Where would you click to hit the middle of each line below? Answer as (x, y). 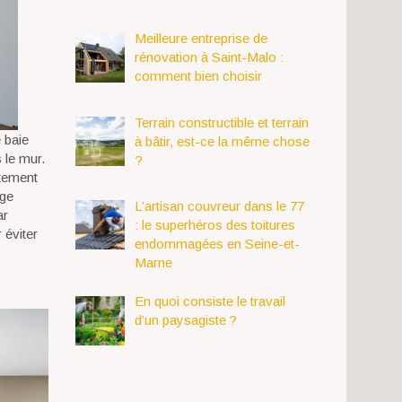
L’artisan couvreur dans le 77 (219, 205)
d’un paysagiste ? (185, 320)
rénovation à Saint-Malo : (209, 57)
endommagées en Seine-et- (217, 243)
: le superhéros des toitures (214, 224)
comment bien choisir (198, 76)
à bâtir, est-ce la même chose (222, 141)
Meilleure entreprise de (201, 39)
